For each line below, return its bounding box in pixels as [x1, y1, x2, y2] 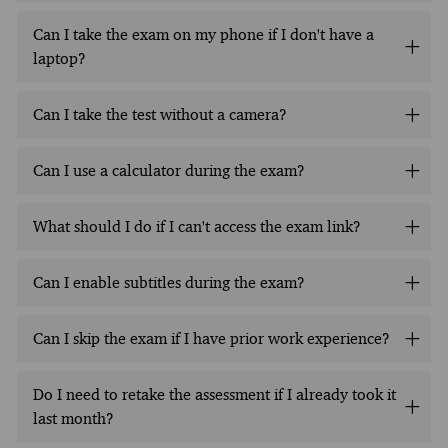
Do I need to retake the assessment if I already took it [32, 384, 396, 404]
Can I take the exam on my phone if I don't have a [32, 24, 374, 44]
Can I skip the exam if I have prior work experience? [32, 328, 390, 348]
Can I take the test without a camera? [32, 104, 287, 124]
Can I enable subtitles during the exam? [32, 272, 305, 292]
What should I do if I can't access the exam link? [32, 216, 361, 236]
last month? [32, 408, 114, 428]
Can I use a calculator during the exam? [32, 160, 305, 180]
